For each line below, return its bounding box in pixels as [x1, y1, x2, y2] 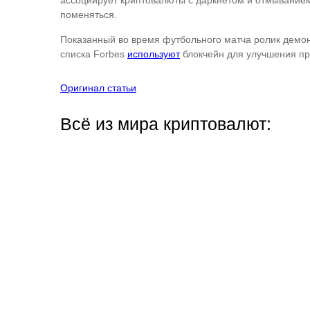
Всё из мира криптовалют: [60, 114, 271, 134]
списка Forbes [60, 48, 127, 60]
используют [127, 48, 180, 60]
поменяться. [60, 9, 117, 20]
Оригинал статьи [60, 82, 136, 93]
